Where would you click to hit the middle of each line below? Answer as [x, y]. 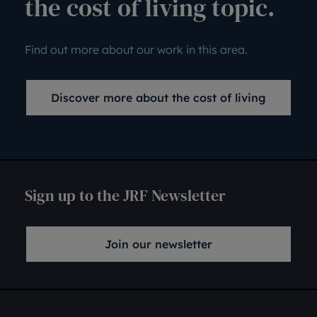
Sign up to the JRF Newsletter [125, 195]
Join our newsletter [158, 244]
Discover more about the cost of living [158, 98]
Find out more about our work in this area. [136, 50]
